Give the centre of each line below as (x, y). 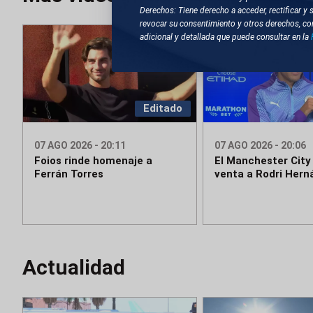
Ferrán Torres (69, 174)
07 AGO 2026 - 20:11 (80, 146)
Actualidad (74, 268)
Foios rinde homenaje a (93, 161)
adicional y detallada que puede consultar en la (225, 37)
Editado (162, 109)
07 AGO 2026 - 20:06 (260, 146)
